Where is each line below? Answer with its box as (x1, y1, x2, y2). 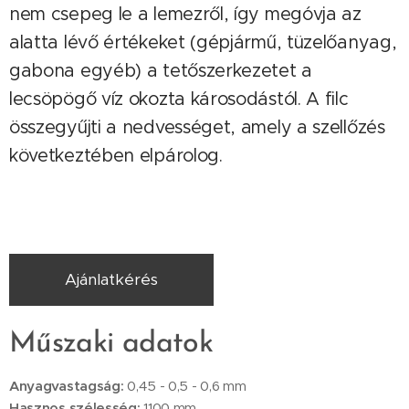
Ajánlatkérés (65, 268, 158, 289)
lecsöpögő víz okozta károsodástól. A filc (9, 87, 349, 110)
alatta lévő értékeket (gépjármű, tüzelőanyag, (9, 30, 397, 53)
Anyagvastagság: (9, 376, 124, 394)
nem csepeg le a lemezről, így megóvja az (9, 2, 362, 25)
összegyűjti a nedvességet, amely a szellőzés (9, 115, 385, 138)
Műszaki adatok (9, 329, 214, 359)
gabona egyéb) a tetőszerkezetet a (9, 58, 312, 81)
